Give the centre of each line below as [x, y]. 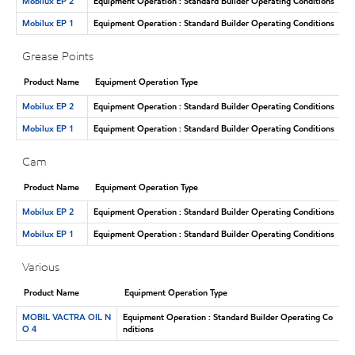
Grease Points [58, 56]
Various [41, 267]
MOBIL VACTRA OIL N [66, 317]
